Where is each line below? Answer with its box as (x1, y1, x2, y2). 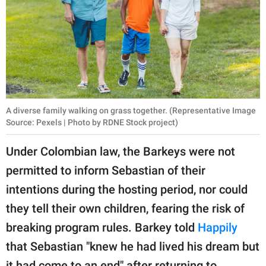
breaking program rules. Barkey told (6, 220, 198, 235)
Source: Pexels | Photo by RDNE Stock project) (6, 118, 178, 128)
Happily (198, 220, 237, 235)
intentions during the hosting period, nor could (6, 182, 248, 197)
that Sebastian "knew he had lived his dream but (6, 239, 259, 254)
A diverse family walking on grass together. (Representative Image (6, 106, 256, 116)
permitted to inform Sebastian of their (6, 163, 205, 178)
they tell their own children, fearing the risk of (6, 201, 245, 216)
